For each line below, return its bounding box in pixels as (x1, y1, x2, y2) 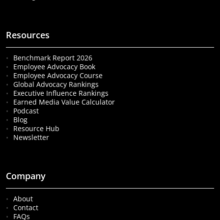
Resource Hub (13, 124, 60, 134)
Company (6, 170, 46, 182)
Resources (6, 29, 50, 41)
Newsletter (13, 133, 50, 142)
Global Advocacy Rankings (13, 80, 99, 89)
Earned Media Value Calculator (13, 97, 115, 107)
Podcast (13, 106, 39, 116)
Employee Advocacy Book (13, 62, 96, 72)
